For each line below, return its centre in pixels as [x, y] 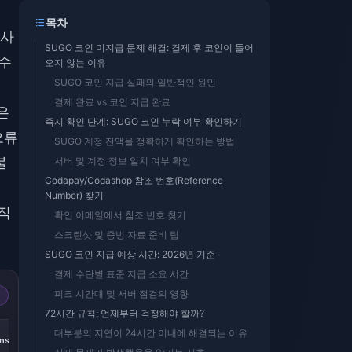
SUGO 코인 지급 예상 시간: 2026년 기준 [130, 254]
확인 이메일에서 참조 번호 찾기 [120, 215]
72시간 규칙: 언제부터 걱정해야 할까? [125, 313]
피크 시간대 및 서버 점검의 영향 [121, 293]
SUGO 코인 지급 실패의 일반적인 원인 [135, 82]
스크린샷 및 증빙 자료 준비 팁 [117, 235]
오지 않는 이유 [75, 62]
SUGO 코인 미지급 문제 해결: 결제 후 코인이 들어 [149, 48]
